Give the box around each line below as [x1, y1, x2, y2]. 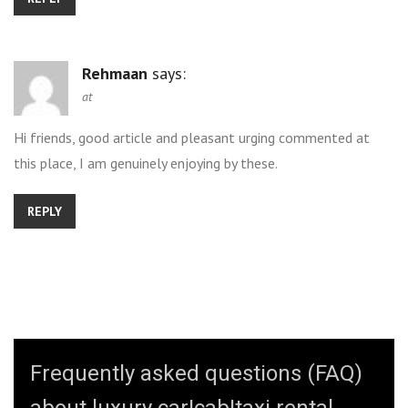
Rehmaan [82, 62, 148, 84]
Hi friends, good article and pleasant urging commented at [14, 127, 370, 147]
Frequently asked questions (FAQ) [30, 357, 362, 390]
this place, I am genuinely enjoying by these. [14, 153, 278, 172]
